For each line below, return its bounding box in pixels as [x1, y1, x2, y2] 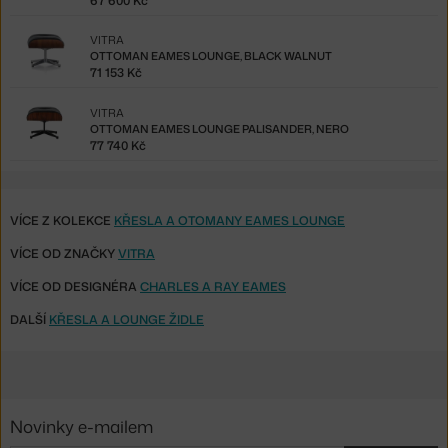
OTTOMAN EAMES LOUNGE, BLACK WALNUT [90, 48, 332, 65]
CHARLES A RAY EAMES [140, 277, 286, 295]
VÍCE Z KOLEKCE [10, 211, 114, 229]
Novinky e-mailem [10, 414, 153, 439]
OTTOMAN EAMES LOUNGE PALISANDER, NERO [90, 120, 349, 137]
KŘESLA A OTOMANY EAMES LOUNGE [114, 211, 345, 229]
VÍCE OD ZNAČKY [10, 244, 118, 262]
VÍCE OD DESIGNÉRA [10, 277, 140, 295]
